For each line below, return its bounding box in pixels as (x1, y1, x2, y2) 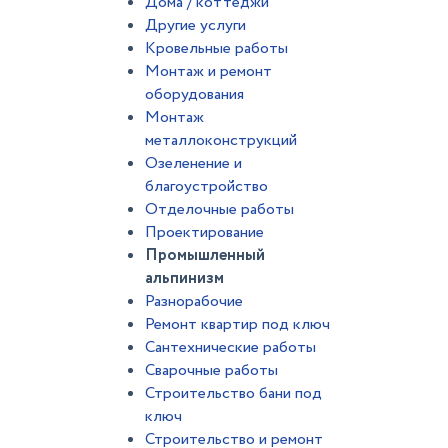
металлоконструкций (145, 129, 297, 152)
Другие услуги (145, 14, 246, 37)
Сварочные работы (145, 359, 278, 382)
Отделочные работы (145, 198, 294, 221)
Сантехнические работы (145, 336, 316, 359)
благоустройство (145, 175, 268, 198)
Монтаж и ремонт (145, 60, 272, 83)
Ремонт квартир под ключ (145, 313, 330, 336)
